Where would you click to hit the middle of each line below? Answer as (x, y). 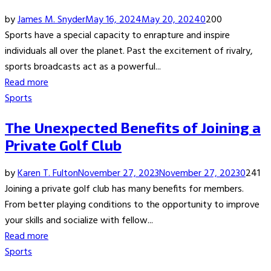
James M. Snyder (51, 20)
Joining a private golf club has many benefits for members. (124, 190)
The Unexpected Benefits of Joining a (133, 128)
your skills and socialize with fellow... (79, 221)
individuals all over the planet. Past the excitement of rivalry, (129, 52)
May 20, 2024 (171, 20)
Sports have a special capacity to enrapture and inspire (117, 36)
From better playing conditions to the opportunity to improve (132, 205)
